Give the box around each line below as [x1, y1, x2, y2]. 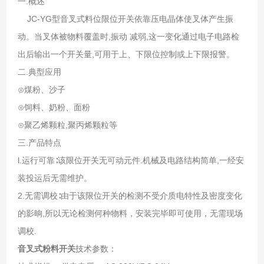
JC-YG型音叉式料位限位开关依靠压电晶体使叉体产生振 [17, 14, 233, 24]
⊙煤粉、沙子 [17, 84, 202, 94]
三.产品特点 [17, 137, 61, 147]
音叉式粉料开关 [17, 243, 75, 253]
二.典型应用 [17, 67, 61, 77]
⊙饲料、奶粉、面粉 [17, 102, 213, 112]
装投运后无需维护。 [17, 173, 92, 183]
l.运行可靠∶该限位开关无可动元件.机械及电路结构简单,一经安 [17, 155, 244, 165]
